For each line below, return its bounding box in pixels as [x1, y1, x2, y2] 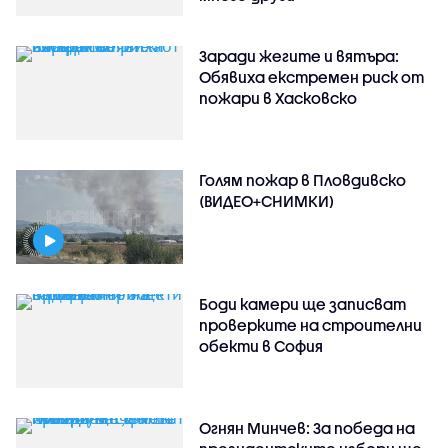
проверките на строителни [199, 315, 423, 334]
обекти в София [199, 336, 324, 355]
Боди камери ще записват [199, 294, 407, 313]
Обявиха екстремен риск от [199, 67, 425, 86]
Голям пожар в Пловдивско [199, 170, 407, 189]
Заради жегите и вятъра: [199, 46, 400, 65]
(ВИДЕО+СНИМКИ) [199, 191, 335, 210]
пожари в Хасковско [199, 88, 358, 107]
